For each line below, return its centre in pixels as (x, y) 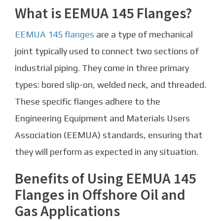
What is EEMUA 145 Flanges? (103, 13)
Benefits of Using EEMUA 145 (105, 178)
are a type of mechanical (144, 35)
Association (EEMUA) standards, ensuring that (109, 135)
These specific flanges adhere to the (88, 102)
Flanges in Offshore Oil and (100, 195)
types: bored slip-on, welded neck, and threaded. (110, 85)
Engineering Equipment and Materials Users (102, 118)
